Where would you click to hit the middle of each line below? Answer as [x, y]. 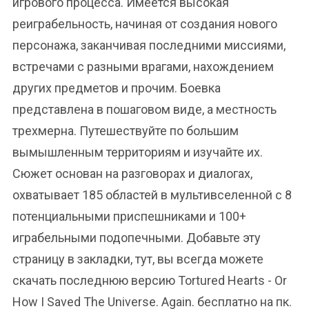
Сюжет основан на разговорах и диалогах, [132, 173]
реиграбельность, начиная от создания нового [145, 24]
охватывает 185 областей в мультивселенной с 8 [152, 195]
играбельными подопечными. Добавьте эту [137, 238]
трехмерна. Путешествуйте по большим [126, 131]
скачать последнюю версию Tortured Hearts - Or [150, 280]
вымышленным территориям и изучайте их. [138, 152]
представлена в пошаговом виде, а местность [144, 109]
